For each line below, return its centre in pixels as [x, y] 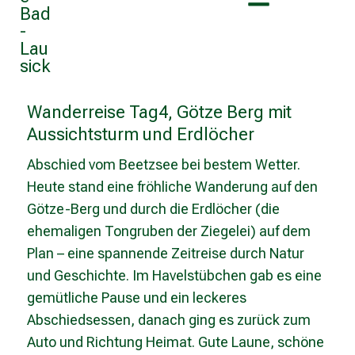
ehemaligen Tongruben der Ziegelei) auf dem [168, 231]
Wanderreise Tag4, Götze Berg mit [159, 112]
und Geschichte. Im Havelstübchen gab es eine [174, 275]
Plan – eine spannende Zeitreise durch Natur [165, 253]
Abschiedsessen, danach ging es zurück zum [168, 320]
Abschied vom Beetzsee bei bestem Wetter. [163, 164]
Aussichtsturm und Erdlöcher [140, 134]
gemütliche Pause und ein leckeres [136, 298]
